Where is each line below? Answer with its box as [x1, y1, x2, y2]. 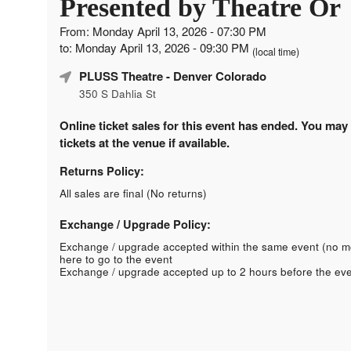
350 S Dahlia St [79, 85, 156, 101]
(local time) [252, 44, 299, 59]
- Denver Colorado [163, 67, 266, 85]
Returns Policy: [60, 162, 144, 179]
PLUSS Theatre [79, 67, 163, 85]
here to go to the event [60, 251, 172, 266]
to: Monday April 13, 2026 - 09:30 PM [60, 38, 252, 56]
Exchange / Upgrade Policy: [60, 215, 211, 232]
